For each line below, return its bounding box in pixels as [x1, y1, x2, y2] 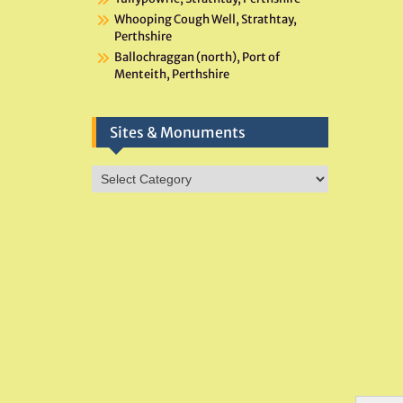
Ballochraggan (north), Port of [114, 49, 280, 65]
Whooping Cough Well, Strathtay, [114, 11, 297, 27]
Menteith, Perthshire [114, 66, 229, 82]
